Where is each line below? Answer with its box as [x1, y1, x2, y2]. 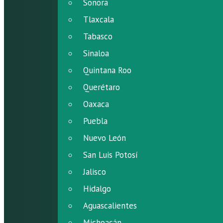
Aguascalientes [83, 200, 137, 211]
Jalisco [83, 166, 106, 177]
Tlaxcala [83, 14, 114, 25]
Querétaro [83, 82, 120, 93]
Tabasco [83, 31, 112, 42]
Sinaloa [83, 48, 109, 59]
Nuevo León [83, 132, 126, 143]
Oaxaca [83, 99, 109, 110]
